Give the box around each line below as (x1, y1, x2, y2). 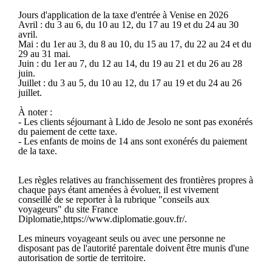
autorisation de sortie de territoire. (18, 252, 146, 263)
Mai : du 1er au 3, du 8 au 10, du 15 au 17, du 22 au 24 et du (18, 38, 251, 49)
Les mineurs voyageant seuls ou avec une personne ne (18, 233, 225, 243)
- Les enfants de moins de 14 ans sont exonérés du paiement (18, 135, 247, 146)
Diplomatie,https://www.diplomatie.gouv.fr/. (18, 213, 187, 224)
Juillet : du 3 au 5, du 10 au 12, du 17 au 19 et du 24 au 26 (18, 77, 242, 88)
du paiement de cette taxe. (18, 126, 117, 137)
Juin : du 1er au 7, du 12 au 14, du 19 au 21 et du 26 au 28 (18, 58, 242, 69)
